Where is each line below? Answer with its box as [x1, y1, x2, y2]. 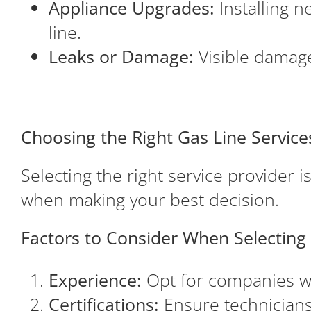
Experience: [48, 267, 142, 292]
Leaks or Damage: [48, 44, 194, 68]
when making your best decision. [20, 187, 279, 211]
